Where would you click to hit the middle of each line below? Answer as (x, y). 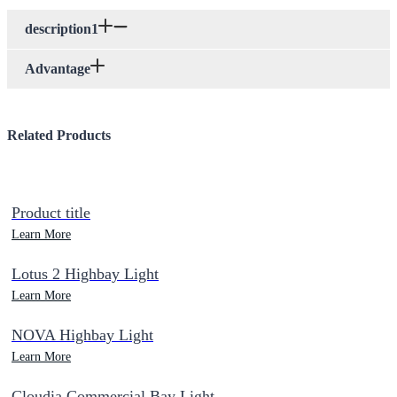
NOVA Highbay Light (82, 335)
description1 (62, 28)
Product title (51, 212)
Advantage (58, 68)
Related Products (59, 135)
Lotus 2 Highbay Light (85, 273)
